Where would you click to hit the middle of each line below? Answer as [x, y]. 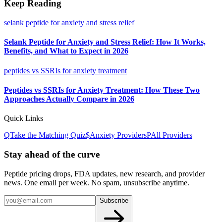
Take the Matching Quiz [48, 135]
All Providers [171, 135]
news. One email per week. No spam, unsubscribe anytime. [97, 182]
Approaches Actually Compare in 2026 [69, 99]
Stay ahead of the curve [52, 154]
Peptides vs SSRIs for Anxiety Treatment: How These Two [102, 90]
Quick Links [24, 118]
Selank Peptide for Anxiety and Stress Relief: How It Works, [105, 42]
